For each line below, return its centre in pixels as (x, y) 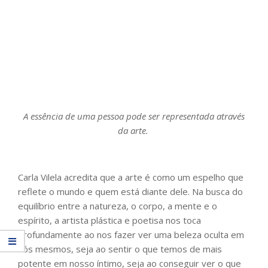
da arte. (134, 131)
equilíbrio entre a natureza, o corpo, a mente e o (118, 206)
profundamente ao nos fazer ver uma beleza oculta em (131, 235)
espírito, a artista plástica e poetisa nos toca (109, 220)
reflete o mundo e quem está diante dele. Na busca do (130, 192)
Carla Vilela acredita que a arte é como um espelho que (131, 177)
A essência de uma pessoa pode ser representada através (134, 116)
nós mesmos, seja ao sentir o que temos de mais (120, 249)
